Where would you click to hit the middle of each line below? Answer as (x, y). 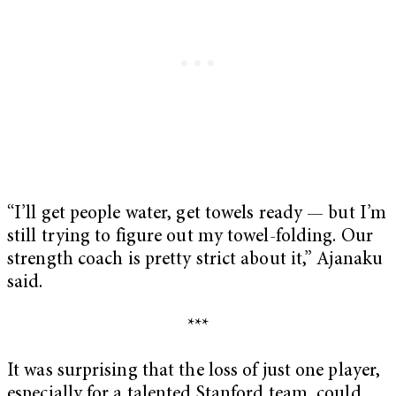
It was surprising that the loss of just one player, (194, 371)
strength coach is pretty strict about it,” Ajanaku (195, 261)
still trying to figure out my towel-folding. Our (190, 238)
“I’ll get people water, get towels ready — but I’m (197, 215)
